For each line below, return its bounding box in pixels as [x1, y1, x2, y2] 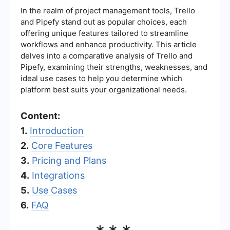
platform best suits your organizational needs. [21, 84, 187, 94]
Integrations [32, 169, 85, 181]
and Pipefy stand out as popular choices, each [21, 16, 187, 27]
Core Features [31, 140, 92, 151]
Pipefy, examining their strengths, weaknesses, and [21, 62, 207, 72]
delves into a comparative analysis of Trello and [21, 50, 193, 61]
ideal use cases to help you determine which [21, 73, 182, 83]
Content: [21, 110, 60, 121]
